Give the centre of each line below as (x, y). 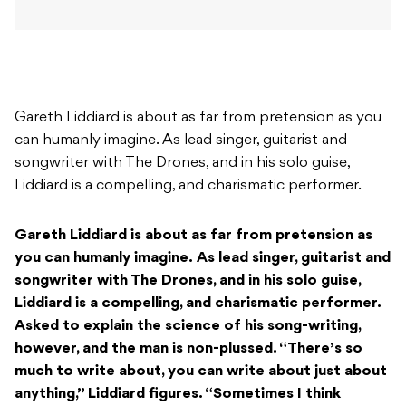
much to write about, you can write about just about (201, 372)
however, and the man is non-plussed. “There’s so (188, 349)
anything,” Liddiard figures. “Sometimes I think (178, 395)
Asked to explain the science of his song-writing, (188, 327)
